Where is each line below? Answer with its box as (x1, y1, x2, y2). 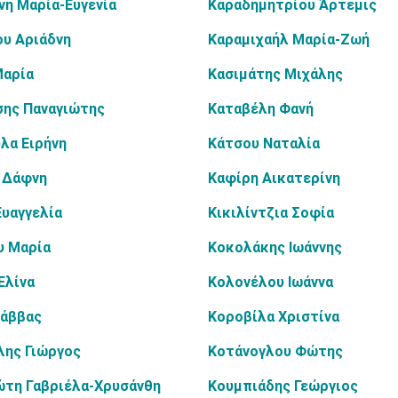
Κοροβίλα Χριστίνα (208, 308, 339, 325)
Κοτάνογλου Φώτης (208, 343, 343, 360)
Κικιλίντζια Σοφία (208, 204, 334, 221)
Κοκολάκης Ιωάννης (208, 239, 342, 256)
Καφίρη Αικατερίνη (208, 170, 340, 187)
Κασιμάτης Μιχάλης (208, 66, 343, 83)
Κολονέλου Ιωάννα (208, 274, 333, 291)
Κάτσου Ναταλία (208, 135, 320, 152)
